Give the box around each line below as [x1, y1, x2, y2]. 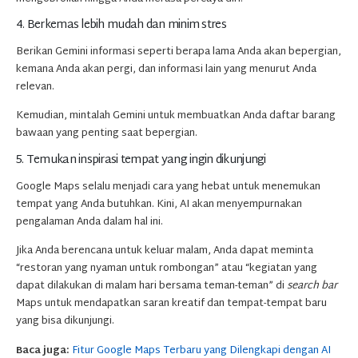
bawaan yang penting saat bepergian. [16, 124, 197, 144]
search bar [287, 276, 337, 296]
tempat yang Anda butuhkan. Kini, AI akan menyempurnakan [16, 194, 302, 214]
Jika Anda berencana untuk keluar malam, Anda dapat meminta [16, 241, 313, 261]
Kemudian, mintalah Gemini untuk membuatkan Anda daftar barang [16, 106, 336, 126]
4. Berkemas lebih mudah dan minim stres [16, 14, 226, 37]
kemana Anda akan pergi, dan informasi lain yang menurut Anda [16, 60, 316, 80]
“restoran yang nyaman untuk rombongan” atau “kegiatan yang [16, 259, 317, 279]
